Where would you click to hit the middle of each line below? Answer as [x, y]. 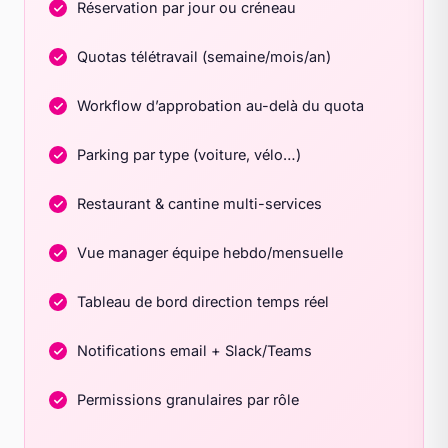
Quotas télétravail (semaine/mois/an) [204, 56]
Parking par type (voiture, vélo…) [189, 154]
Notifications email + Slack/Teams [194, 350]
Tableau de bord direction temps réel [203, 301]
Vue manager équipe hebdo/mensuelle [210, 252]
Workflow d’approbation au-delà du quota [220, 105]
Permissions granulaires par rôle [188, 399]
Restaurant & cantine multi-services [199, 203]
